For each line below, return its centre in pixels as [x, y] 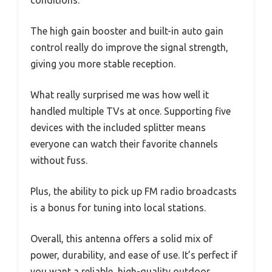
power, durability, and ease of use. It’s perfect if [134, 255]
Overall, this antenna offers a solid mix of [121, 238]
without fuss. [59, 160]
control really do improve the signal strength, [129, 47]
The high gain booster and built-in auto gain [127, 31]
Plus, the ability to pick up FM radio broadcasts [134, 191]
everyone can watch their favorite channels [124, 144]
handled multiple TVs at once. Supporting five [131, 111]
